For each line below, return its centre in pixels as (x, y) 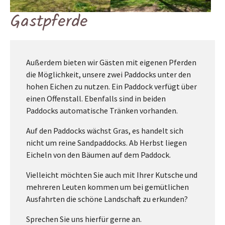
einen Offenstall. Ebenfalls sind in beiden (96, 98)
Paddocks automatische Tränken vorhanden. (102, 110)
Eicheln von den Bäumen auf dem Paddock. (98, 154)
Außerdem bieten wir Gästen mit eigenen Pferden (111, 62)
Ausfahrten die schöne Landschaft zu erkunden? (107, 199)
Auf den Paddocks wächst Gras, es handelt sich (105, 130)
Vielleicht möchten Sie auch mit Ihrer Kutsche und (112, 175)
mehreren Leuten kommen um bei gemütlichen (107, 187)
